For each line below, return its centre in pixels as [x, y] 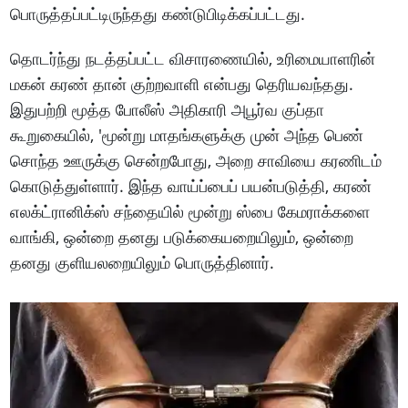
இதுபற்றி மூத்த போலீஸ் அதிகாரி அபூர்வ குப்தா [168, 109]
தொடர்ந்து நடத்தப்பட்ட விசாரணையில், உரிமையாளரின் [193, 58]
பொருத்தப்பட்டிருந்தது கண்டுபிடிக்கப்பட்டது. [158, 13]
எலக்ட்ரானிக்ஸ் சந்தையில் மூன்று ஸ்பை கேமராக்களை [190, 211]
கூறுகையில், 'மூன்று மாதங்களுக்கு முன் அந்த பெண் [187, 134]
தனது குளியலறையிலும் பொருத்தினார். [143, 262]
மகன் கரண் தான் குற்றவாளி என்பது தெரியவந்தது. [182, 83]
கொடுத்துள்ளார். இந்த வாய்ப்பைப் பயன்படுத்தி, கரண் [191, 185]
